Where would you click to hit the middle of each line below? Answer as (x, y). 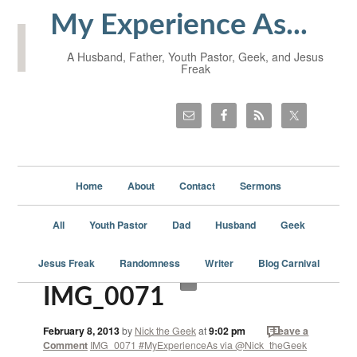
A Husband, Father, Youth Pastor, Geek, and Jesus (195, 57)
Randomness (149, 263)
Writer (219, 263)
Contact (197, 185)
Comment (65, 345)
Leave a (291, 331)
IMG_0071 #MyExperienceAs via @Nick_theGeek (198, 345)
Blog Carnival (288, 263)
